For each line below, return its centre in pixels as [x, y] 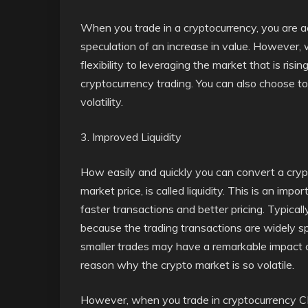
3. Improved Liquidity [131, 137]
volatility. [102, 102]
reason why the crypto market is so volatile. [187, 265]
